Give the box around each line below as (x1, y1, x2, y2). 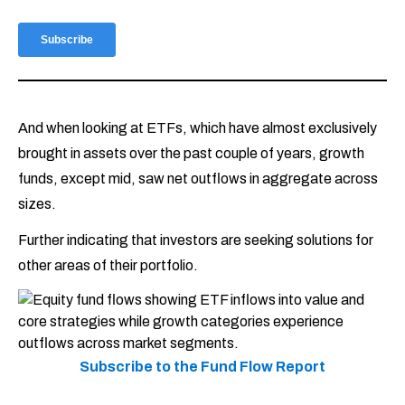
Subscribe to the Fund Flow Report (80, 359, 325, 375)
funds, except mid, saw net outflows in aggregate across (18, 171, 378, 187)
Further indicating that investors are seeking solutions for (18, 232, 373, 249)
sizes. (18, 196, 59, 212)
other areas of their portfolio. (18, 258, 198, 274)
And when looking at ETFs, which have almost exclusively (18, 120, 377, 137)
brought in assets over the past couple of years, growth (18, 146, 364, 162)
